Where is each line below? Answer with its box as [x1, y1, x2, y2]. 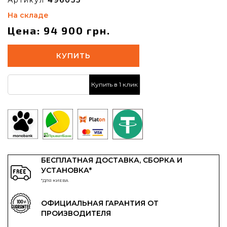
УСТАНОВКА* [41, 165, 92, 175]
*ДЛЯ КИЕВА [41, 177, 68, 183]
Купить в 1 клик [91, 81, 138, 89]
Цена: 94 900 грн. [8, 24, 110, 36]
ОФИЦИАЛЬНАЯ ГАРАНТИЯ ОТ [41, 198, 159, 208]
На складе [8, 10, 49, 20]
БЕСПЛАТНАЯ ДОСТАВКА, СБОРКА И [41, 155, 182, 165]
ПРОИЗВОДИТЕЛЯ [41, 208, 111, 218]
